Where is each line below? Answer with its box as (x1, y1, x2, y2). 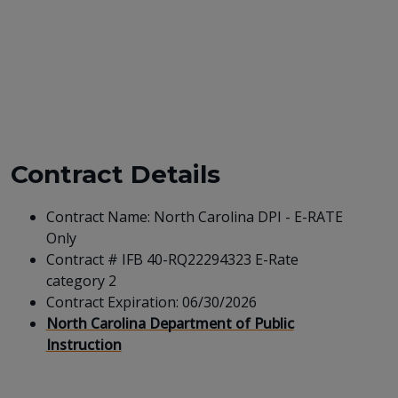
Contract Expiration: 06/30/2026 (45, 291, 260, 312)
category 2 (45, 270, 116, 291)
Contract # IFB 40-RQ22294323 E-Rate (45, 249, 298, 269)
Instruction (45, 334, 122, 354)
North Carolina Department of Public (45, 313, 294, 333)
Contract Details (10, 158, 220, 189)
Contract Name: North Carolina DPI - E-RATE (45, 206, 343, 227)
